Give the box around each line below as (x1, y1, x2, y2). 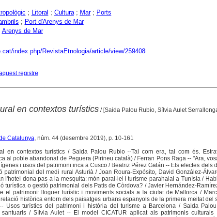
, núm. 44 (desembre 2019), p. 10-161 (34, 135, 134, 142)
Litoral (31, 8, 48, 16)
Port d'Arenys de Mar (24, 17, 84, 25)
